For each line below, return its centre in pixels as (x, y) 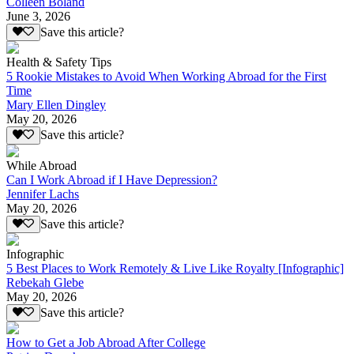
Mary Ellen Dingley (56, 105)
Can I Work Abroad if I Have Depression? (112, 179)
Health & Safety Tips (59, 62)
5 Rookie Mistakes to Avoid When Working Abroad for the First (166, 77)
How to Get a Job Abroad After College (106, 343)
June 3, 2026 (38, 16)
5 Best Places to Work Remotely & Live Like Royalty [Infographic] (175, 268)
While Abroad (41, 165)
